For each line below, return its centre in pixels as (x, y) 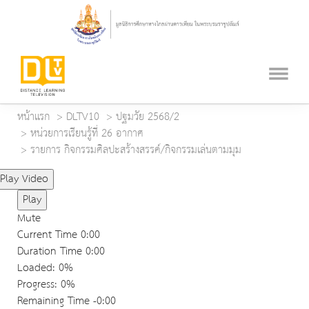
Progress (36, 285)
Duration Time (50, 252)
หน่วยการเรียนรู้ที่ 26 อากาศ (87, 134)
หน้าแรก (33, 117)
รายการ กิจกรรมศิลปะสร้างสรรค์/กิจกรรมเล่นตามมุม (136, 150)
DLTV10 (83, 117)
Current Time (49, 235)
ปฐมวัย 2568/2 (148, 117)
